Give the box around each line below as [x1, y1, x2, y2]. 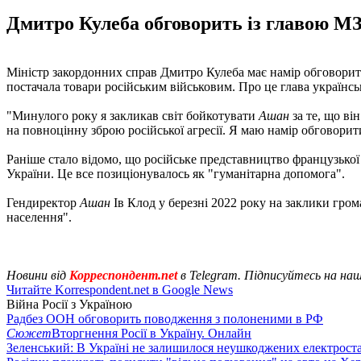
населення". [6, 210, 72, 224]
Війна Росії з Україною [6, 297, 132, 311]
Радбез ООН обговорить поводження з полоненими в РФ [6, 311, 323, 326]
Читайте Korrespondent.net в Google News [6, 282, 233, 297]
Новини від [6, 268, 66, 282]
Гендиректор [6, 195, 80, 210]
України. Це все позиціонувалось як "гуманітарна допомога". [6, 166, 345, 180]
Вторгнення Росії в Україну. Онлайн [52, 326, 251, 340]
